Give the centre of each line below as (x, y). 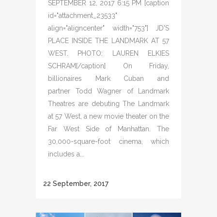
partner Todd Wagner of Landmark (108, 91)
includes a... (66, 154)
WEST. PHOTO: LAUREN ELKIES (108, 53)
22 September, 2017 (76, 183)
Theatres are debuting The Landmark (108, 103)
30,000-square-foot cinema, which (108, 141)
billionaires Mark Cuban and (108, 78)
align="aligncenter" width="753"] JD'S (108, 28)
